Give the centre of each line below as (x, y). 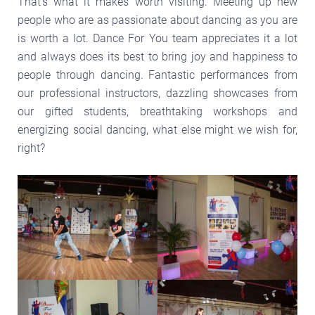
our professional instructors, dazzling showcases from (157, 93)
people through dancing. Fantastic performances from (157, 75)
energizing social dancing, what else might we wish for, (157, 129)
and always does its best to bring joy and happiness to (157, 56)
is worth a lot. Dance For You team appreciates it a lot (157, 38)
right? (31, 148)
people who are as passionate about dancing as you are (157, 20)
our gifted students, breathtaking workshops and (157, 111)
